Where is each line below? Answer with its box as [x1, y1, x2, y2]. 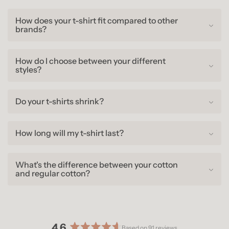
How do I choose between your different [15, 56, 166, 66]
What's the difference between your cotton [15, 159, 178, 170]
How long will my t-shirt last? [15, 128, 124, 139]
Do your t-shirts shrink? [15, 96, 104, 107]
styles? [15, 64, 41, 75]
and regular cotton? [15, 168, 90, 179]
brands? [15, 24, 47, 35]
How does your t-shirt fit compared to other [15, 15, 178, 26]
